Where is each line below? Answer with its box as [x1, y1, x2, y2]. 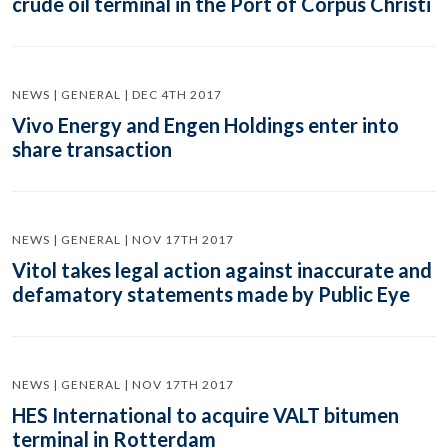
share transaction [12, 137, 172, 161]
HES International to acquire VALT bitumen [12, 403, 399, 427]
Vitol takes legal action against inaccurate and [12, 258, 432, 282]
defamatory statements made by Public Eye [12, 282, 410, 306]
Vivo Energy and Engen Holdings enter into [12, 113, 399, 137]
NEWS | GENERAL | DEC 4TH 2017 [12, 87, 222, 102]
